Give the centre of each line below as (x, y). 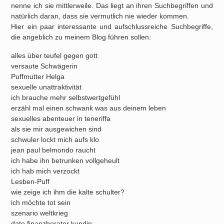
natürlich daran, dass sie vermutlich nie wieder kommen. (100, 16)
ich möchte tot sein (41, 202)
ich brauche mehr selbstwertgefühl (66, 97)
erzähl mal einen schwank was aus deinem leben (89, 108)
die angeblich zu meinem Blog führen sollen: (81, 37)
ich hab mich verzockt (45, 171)
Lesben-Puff (30, 181)
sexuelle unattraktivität (46, 87)
